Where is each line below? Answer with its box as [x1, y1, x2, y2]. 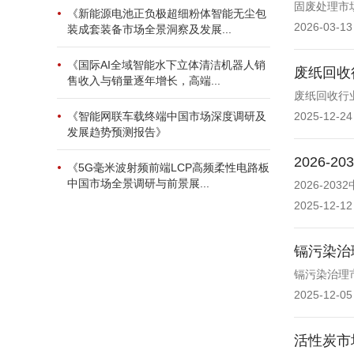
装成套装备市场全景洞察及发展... [67, 23, 232, 36]
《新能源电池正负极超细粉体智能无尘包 [67, 7, 266, 20]
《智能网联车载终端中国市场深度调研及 [67, 110, 266, 122]
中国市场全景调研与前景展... [67, 177, 209, 190]
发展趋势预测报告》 [67, 126, 167, 138]
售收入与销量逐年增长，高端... [67, 74, 220, 87]
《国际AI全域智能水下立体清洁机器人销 [67, 58, 265, 71]
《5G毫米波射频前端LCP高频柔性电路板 [67, 161, 269, 174]
